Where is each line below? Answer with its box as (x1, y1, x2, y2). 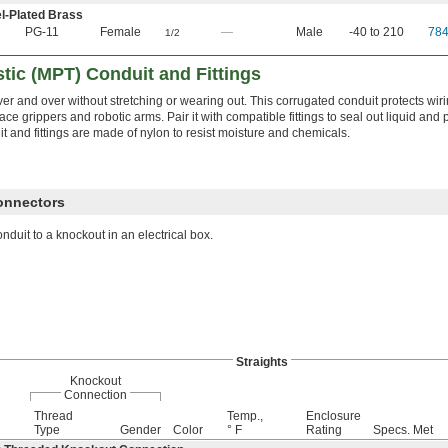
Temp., (227, 409, 263, 423)
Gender (120, 423, 161, 437)
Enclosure (306, 409, 361, 423)
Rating (306, 423, 342, 437)
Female (100, 24, 141, 39)
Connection (64, 388, 127, 402)
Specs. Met (373, 423, 433, 437)
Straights (235, 355, 288, 369)
